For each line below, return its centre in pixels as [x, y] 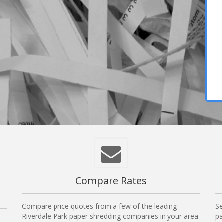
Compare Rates [111, 181]
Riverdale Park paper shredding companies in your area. [111, 216]
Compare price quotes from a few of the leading [99, 206]
